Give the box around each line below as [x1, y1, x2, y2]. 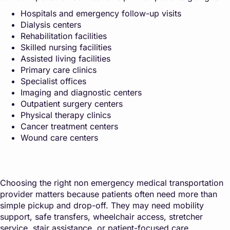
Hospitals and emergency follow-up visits [21, 8, 181, 19]
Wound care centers [21, 132, 98, 143]
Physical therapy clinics [21, 110, 111, 121]
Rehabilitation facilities [21, 31, 107, 42]
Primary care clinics [21, 65, 97, 75]
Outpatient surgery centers [21, 99, 123, 109]
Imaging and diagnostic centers [21, 87, 142, 98]
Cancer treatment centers [21, 121, 118, 132]
